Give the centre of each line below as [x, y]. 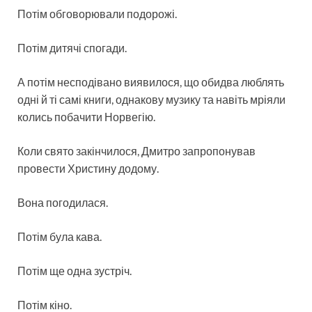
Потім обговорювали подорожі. [97, 13]
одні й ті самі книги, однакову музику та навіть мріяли [151, 99]
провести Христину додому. [88, 168]
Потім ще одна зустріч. [75, 270]
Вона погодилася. [63, 202]
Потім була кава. [60, 236]
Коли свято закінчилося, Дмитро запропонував [136, 150]
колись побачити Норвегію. [86, 116]
